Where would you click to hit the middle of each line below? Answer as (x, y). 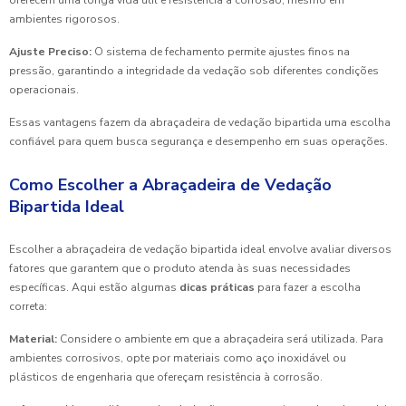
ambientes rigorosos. (64, 19)
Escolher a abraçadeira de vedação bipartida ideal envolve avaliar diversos (200, 250)
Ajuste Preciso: (50, 52)
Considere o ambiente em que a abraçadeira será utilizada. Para (220, 339)
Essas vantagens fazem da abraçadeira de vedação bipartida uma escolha (200, 123)
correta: (28, 307)
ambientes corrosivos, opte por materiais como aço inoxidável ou (178, 358)
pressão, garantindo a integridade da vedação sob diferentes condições (194, 71)
